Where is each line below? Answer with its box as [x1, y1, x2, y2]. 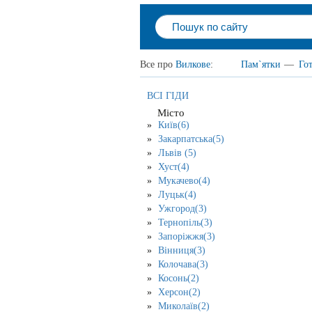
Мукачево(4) [158, 175, 210, 186]
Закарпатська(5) [158, 133, 224, 144]
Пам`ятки [241, 59, 281, 70]
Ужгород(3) [158, 203, 207, 214]
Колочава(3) [158, 258, 208, 270]
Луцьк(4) [158, 189, 196, 200]
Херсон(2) [158, 286, 201, 297]
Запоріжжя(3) [158, 231, 215, 242]
